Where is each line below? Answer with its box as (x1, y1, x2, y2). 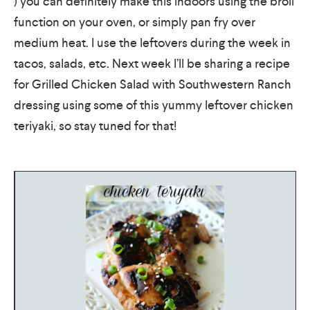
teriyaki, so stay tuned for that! (14, 117, 176, 134)
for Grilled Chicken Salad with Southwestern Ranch (14, 75, 291, 92)
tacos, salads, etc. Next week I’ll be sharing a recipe (14, 55, 290, 71)
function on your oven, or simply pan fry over (14, 13, 255, 30)
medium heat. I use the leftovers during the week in (14, 34, 291, 51)
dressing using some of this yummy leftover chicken (14, 96, 293, 113)
